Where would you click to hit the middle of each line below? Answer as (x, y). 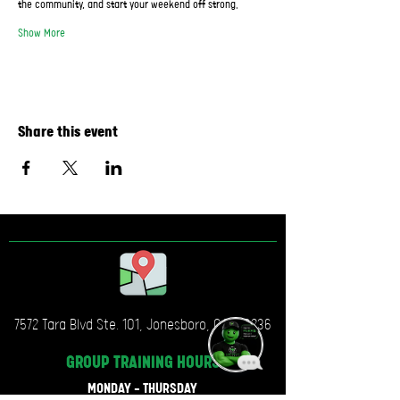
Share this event (68, 133)
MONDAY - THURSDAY (142, 389)
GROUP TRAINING (121, 363)
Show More (42, 34)
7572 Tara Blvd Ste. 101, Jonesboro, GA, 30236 (143, 326)
